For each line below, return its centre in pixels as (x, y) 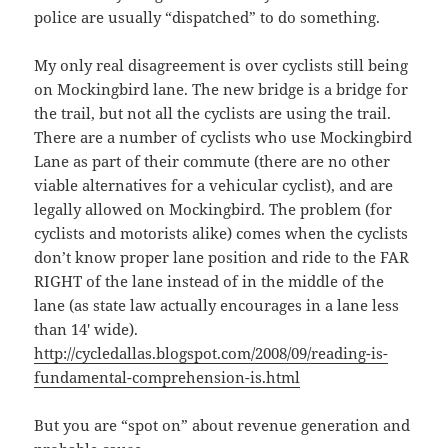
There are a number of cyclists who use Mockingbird (223, 137)
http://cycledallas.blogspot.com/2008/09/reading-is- (211, 353)
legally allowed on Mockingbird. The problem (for (213, 209)
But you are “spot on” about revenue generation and (222, 425)
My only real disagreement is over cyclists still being (221, 65)
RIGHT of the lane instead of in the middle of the (209, 281)
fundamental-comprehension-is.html (167, 377)
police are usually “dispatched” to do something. (207, 17)
